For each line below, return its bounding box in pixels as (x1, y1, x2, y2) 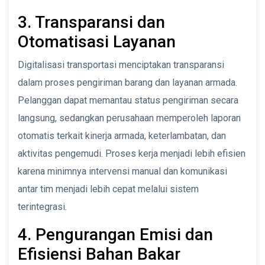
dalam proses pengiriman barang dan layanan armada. (18, 76, 237, 88)
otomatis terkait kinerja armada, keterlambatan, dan (18, 130, 226, 141)
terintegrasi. (18, 201, 67, 212)
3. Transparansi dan (18, 12, 165, 32)
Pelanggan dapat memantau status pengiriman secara (18, 94, 238, 106)
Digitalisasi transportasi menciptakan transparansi (18, 59, 224, 70)
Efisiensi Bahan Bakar (18, 244, 180, 264)
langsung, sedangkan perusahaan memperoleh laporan (18, 112, 241, 124)
